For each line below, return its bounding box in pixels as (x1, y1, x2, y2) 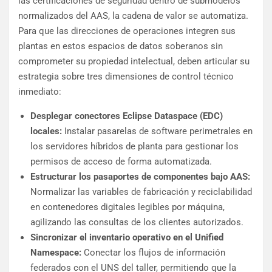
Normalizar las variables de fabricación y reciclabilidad (30, 186, 252, 198)
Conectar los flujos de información (81, 247, 225, 259)
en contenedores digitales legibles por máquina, (30, 202, 225, 213)
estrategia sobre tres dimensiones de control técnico (18, 71, 234, 83)
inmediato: (18, 86, 61, 98)
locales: (30, 126, 62, 137)
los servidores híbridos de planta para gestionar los (30, 141, 239, 152)
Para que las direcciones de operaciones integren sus (18, 25, 236, 37)
